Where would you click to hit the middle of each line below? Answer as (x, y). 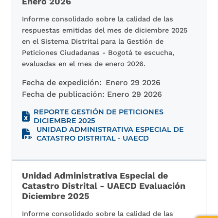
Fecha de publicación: (64, 94)
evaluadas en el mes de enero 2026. (84, 64)
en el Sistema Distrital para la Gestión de (93, 42)
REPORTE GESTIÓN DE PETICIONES (99, 112)
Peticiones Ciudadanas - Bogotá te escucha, (98, 53)
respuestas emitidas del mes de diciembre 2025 (105, 30)
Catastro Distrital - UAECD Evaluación (104, 186)
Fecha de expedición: (62, 83)
